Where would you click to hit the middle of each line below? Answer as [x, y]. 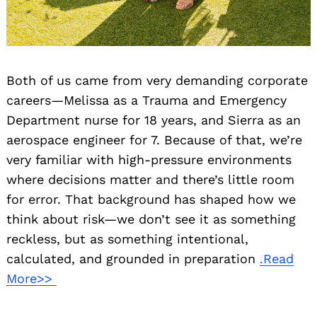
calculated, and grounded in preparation [133, 258]
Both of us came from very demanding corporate [157, 80]
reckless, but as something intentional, [127, 238]
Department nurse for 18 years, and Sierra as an [154, 120]
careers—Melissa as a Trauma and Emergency [146, 100]
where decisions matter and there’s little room [150, 179]
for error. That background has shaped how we [151, 199]
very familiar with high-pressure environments [149, 159]
